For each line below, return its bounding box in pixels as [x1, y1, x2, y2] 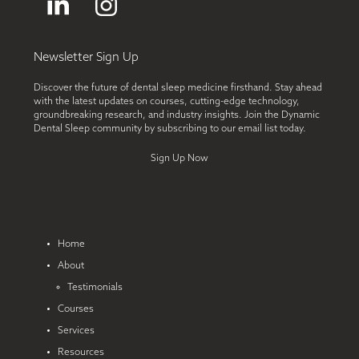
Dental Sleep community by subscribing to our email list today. [34, 124, 307, 135]
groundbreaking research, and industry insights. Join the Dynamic [34, 111, 321, 121]
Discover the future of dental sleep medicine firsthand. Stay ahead [34, 83, 323, 94]
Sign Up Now [151, 154, 208, 164]
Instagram [104, 5, 216, 30]
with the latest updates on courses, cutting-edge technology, [34, 97, 301, 107]
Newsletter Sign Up [34, 52, 139, 65]
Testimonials [67, 283, 123, 293]
